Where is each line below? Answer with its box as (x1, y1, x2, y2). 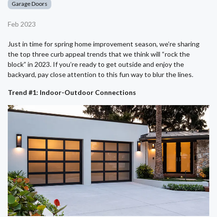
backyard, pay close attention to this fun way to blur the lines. (8, 70, 193, 79)
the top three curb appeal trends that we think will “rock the (8, 50, 190, 59)
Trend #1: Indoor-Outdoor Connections (8, 88, 136, 97)
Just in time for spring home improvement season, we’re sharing (8, 40, 200, 48)
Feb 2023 (8, 20, 36, 29)
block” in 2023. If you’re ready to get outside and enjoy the (8, 60, 184, 69)
